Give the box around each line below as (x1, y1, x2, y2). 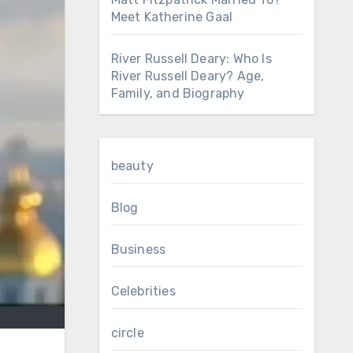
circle (110, 325, 144, 340)
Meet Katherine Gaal (110, 9, 233, 24)
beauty (110, 158, 154, 173)
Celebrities (110, 284, 176, 299)
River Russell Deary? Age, (110, 69, 265, 84)
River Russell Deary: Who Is (110, 51, 272, 66)
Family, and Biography (110, 86, 245, 101)
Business (110, 242, 166, 257)
